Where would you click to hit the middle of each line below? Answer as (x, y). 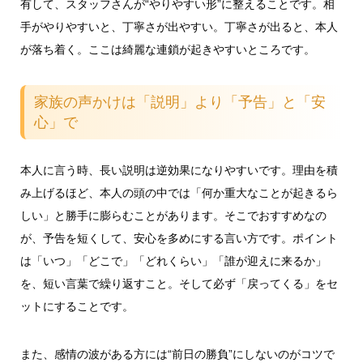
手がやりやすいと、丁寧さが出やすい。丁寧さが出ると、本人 (179, 26)
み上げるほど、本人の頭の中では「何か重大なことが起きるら (179, 193)
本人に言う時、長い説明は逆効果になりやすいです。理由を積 (179, 171)
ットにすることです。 (77, 307)
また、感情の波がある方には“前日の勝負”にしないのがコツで (177, 354)
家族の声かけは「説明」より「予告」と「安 (180, 102)
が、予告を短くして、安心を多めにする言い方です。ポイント (179, 239)
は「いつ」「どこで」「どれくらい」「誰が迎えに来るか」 (173, 261)
